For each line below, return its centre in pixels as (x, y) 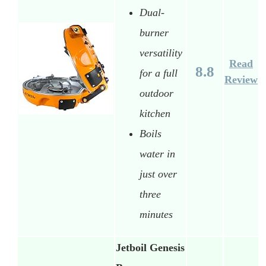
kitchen (155, 113)
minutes (156, 214)
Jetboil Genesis (150, 248)
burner (154, 32)
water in (157, 153)
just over (158, 174)
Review (241, 80)
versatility (161, 53)
